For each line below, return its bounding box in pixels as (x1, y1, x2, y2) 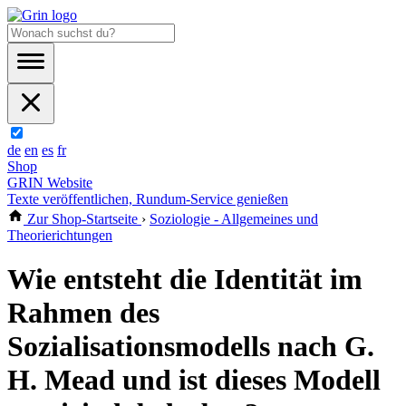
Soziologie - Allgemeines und (150, 211, 318, 227)
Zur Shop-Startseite (24, 211, 141, 227)
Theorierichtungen (7, 227, 112, 243)
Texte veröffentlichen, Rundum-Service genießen (7, 191, 288, 207)
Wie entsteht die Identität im (7, 263, 362, 296)
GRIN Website (7, 175, 92, 190)
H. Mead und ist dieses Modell (7, 363, 381, 397)
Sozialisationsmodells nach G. (7, 330, 374, 363)
